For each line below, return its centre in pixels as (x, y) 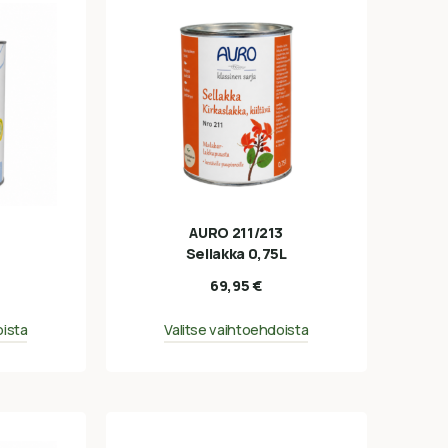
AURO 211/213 (236, 232)
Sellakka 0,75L (236, 253)
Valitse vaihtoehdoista (236, 330)
